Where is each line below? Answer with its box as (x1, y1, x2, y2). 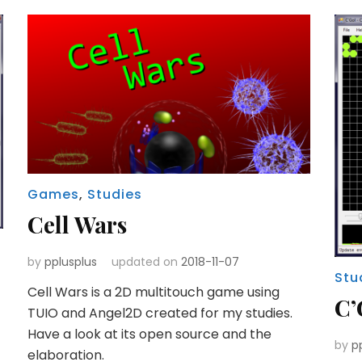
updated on (111, 253, 181, 270)
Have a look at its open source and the (27, 324, 271, 343)
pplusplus (44, 253, 97, 270)
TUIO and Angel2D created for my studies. (27, 303, 293, 322)
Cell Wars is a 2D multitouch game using (27, 282, 280, 301)
